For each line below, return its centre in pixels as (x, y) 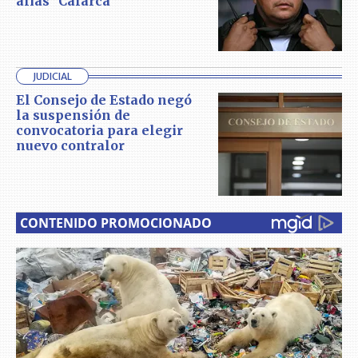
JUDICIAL (52, 77)
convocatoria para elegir (99, 131)
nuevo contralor (70, 146)
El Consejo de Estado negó (104, 100)
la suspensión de (73, 115)
